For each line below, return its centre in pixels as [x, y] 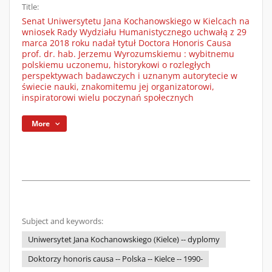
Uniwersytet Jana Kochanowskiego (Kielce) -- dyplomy [124, 240]
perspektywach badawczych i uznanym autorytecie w [130, 76]
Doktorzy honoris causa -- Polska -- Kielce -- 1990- [115, 259]
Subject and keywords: [63, 221]
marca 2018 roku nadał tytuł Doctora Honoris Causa [127, 43]
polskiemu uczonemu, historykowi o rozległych [116, 65]
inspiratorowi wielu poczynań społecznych [108, 97]
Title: [30, 7]
